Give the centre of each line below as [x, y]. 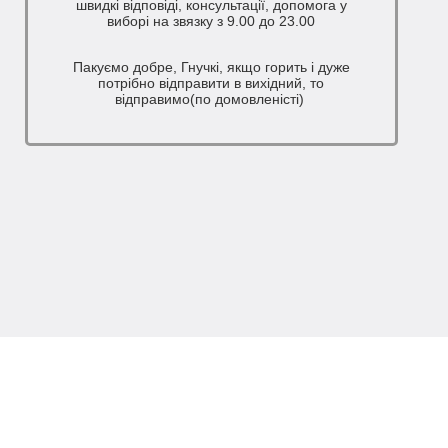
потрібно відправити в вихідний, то [211, 83]
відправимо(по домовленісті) [211, 99]
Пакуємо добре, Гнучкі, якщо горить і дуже [211, 67]
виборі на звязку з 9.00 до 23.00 [211, 21]
